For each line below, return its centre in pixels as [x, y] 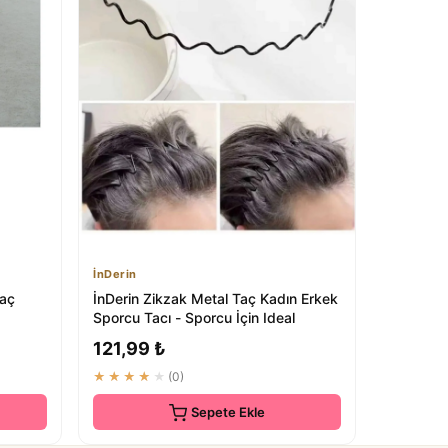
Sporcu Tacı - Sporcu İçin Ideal [194, 317]
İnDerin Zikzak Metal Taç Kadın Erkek [215, 298]
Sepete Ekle [228, 411]
